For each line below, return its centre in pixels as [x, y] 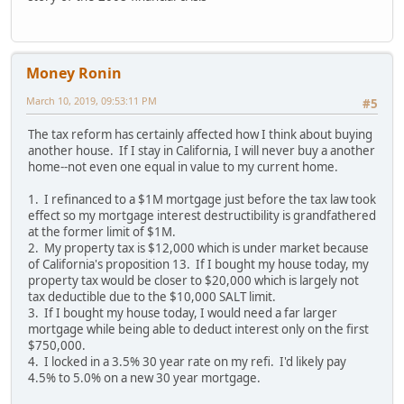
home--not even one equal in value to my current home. [184, 167]
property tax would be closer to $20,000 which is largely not [193, 281]
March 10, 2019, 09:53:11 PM [92, 101]
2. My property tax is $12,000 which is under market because [198, 248]
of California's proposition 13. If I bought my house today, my [198, 265]
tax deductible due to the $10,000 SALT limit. [152, 297]
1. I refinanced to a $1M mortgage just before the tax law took [202, 200]
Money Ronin [74, 73]
